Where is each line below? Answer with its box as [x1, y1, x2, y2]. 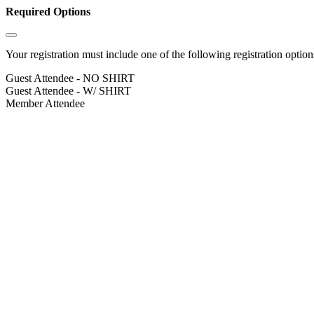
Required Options [6, 6, 90, 18]
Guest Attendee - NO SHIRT [6, 72, 135, 85]
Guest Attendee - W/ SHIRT [6, 85, 131, 97]
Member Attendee [6, 97, 85, 110]
